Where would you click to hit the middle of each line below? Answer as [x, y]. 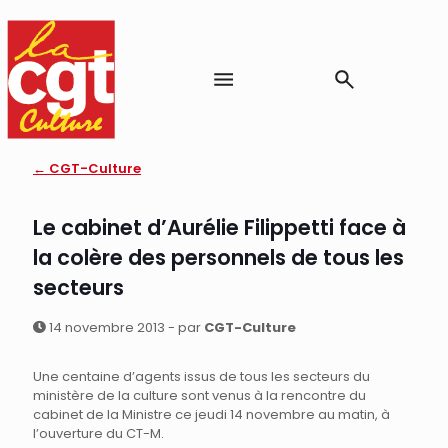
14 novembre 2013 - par [125, 328]
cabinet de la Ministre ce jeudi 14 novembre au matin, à [211, 415]
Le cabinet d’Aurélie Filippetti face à [219, 228]
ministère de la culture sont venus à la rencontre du [199, 396]
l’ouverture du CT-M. [98, 434]
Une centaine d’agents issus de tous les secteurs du [201, 377]
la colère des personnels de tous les [218, 258]
